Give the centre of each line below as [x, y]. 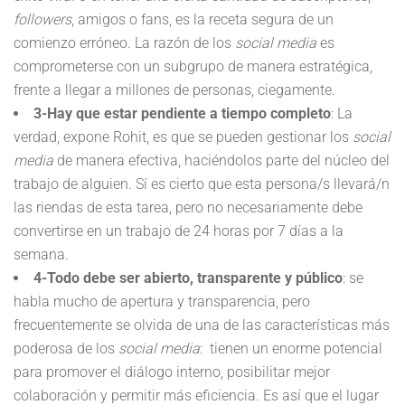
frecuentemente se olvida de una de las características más [202, 325]
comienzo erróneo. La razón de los [124, 43]
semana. [41, 255]
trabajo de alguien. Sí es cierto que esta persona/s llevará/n [202, 184]
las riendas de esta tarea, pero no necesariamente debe [188, 208]
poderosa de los [66, 349]
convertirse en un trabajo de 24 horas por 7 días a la [179, 231]
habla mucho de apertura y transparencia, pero [162, 302]
